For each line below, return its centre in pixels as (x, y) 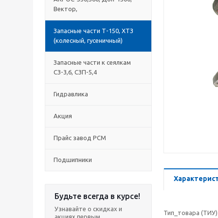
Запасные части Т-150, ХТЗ (93, 31)
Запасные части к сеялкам (92, 62)
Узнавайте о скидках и (88, 209)
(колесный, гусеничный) (88, 40)
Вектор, (65, 9)
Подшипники (73, 160)
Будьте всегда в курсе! (97, 196)
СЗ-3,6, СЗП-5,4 (75, 72)
